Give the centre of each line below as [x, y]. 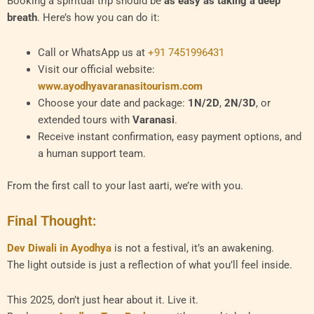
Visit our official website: [96, 69]
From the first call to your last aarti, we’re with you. [125, 185]
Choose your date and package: [112, 103]
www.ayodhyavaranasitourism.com [120, 86]
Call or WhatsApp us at [93, 52]
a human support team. [91, 153]
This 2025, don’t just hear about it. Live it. [103, 300]
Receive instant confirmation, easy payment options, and [169, 136]
